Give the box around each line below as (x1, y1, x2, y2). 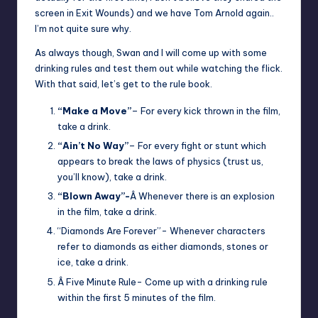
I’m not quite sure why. (35, 23, 131, 35)
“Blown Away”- (57, 190, 130, 202)
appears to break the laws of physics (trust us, (57, 155, 263, 168)
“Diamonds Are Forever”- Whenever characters (57, 225, 265, 237)
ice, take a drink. (57, 256, 128, 268)
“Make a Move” (57, 105, 131, 117)
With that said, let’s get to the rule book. (35, 78, 212, 90)
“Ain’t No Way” (57, 140, 128, 152)
